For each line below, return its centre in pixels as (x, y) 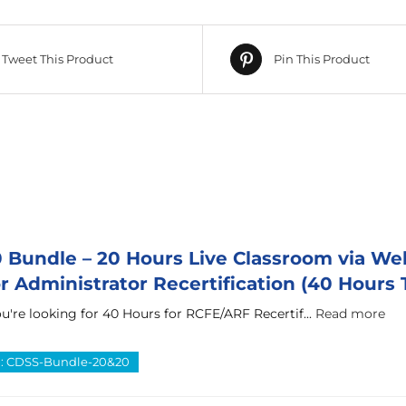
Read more (350, 314)
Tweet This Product (58, 59)
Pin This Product (322, 59)
